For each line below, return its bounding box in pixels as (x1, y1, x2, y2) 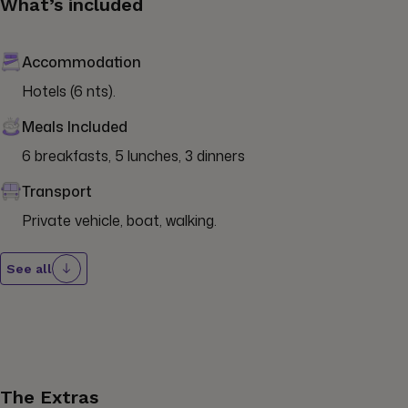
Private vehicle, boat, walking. (22, 209, 217, 230)
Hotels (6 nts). (22, 80, 116, 101)
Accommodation (22, 51, 141, 72)
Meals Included (22, 116, 127, 137)
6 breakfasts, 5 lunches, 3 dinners (22, 145, 245, 166)
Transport (22, 180, 92, 201)
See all (6, 260, 52, 276)
